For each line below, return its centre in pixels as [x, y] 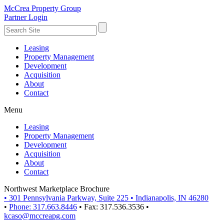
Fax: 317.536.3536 [114, 207]
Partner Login [26, 17]
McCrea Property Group [42, 8]
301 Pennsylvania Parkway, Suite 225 [69, 198]
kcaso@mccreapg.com [40, 216]
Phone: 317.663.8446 [43, 207]
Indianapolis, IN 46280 [172, 198]
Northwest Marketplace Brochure [57, 189]
